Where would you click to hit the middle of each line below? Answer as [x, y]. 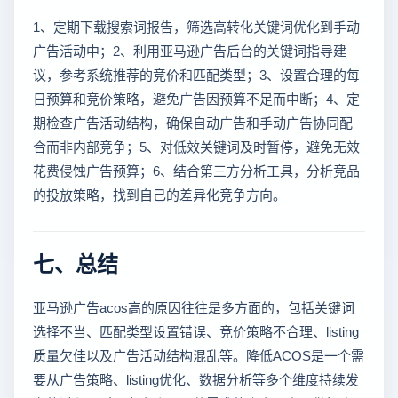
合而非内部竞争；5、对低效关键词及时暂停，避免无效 [196, 147]
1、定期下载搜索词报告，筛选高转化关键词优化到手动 [196, 27]
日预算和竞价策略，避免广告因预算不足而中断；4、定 [196, 99]
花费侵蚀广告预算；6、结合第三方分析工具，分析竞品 [196, 171]
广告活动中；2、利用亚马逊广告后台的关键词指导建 [190, 51]
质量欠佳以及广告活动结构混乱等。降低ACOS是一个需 [199, 355]
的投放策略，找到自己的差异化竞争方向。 [159, 195]
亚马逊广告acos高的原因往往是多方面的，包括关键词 [194, 307]
